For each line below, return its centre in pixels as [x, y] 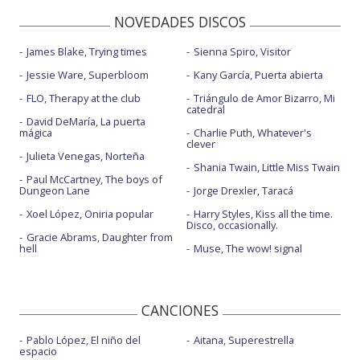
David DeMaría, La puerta [86, 121]
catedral [205, 109]
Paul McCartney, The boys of [94, 179]
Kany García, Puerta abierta [258, 74]
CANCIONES [180, 310]
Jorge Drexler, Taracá [243, 190]
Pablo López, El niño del [84, 340]
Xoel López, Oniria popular [90, 213]
